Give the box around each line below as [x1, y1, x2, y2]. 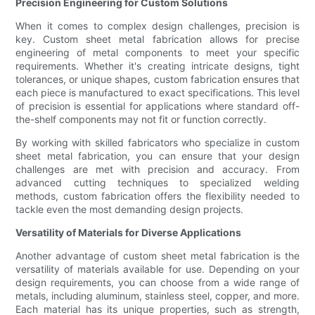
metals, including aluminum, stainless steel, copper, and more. [15, 290, 300, 302]
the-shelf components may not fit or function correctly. [15, 113, 267, 126]
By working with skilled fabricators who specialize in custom [15, 136, 300, 149]
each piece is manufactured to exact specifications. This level [15, 86, 300, 99]
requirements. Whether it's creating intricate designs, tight [15, 60, 300, 72]
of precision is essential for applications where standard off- [15, 100, 300, 112]
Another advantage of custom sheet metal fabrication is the [15, 250, 300, 262]
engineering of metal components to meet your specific [15, 46, 300, 59]
